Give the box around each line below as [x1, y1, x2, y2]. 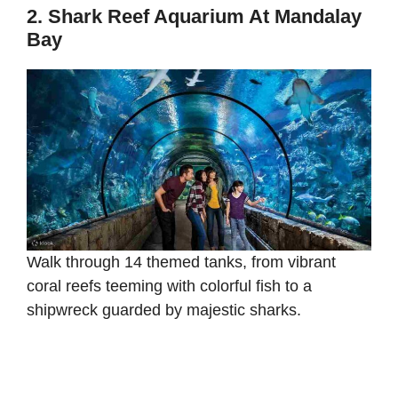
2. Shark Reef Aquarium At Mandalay [27, 5, 362, 28]
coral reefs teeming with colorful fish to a [27, 276, 312, 295]
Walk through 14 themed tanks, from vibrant [27, 252, 336, 271]
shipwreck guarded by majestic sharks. [27, 300, 306, 319]
